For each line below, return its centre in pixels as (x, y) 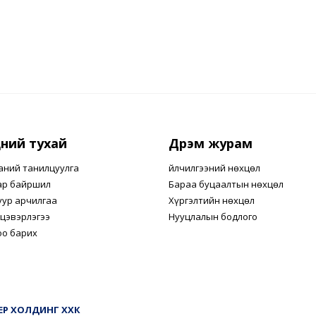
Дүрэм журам (211, 143)
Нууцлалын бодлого (213, 217)
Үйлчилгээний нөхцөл (214, 168)
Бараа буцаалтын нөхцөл (226, 184)
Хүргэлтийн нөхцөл (212, 200)
